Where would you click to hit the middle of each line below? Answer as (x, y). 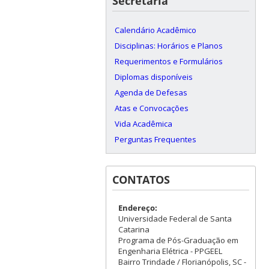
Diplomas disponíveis (153, 77)
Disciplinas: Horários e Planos (168, 45)
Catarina (134, 229)
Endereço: (138, 207)
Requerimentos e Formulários (168, 61)
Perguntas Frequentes (155, 139)
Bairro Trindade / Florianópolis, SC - (182, 261)
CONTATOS (141, 179)
